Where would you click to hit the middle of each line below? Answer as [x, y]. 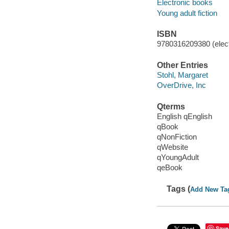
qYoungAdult [178, 157]
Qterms [171, 106]
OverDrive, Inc [181, 85]
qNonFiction [177, 137]
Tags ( [179, 189]
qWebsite [172, 147]
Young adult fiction [187, 13]
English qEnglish [184, 117]
